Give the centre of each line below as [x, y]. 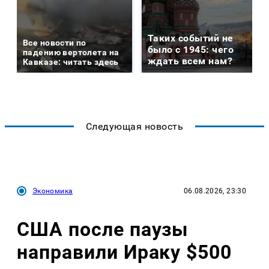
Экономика [53, 191]
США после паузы [103, 229]
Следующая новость [134, 127]
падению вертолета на [71, 53]
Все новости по [55, 43]
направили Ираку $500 [125, 252]
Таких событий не [191, 38]
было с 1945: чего [191, 50]
